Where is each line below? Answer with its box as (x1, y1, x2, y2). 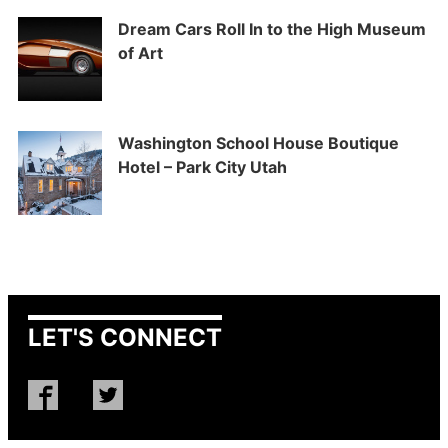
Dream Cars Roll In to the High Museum (118, 19, 426, 40)
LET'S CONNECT (28, 323, 222, 353)
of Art (118, 43, 163, 64)
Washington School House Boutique (118, 133, 399, 154)
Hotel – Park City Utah (118, 157, 287, 178)
